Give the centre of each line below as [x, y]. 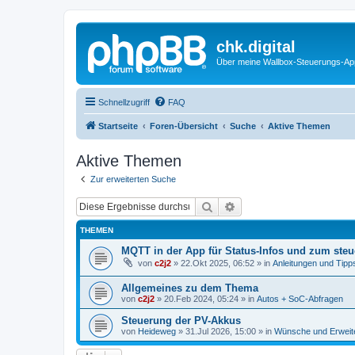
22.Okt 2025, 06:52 [218, 263]
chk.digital [256, 47]
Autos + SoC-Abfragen [300, 298]
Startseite [118, 126]
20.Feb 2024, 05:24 [201, 298]
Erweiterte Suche [277, 206]
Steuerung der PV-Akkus [181, 320]
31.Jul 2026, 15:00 [221, 331]
